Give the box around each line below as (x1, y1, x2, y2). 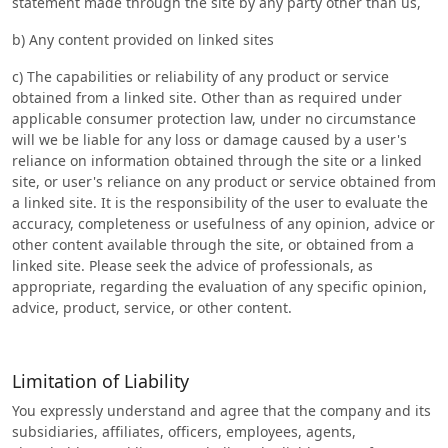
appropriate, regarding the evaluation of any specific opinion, (12, 277, 427, 296)
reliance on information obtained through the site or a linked (12, 151, 422, 170)
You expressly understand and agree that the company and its (12, 401, 431, 420)
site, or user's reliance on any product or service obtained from (12, 172, 436, 191)
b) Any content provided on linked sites (12, 30, 274, 49)
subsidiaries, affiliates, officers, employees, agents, (12, 422, 356, 441)
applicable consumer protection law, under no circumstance (12, 109, 416, 128)
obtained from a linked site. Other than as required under (12, 88, 402, 107)
